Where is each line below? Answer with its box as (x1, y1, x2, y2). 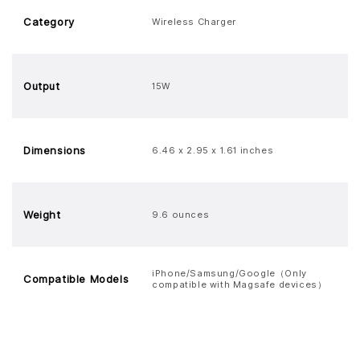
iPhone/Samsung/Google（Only (152, 268, 307, 279)
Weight (23, 208, 61, 221)
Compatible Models (23, 272, 129, 285)
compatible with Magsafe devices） (152, 279, 327, 290)
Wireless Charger (152, 16, 236, 27)
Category (23, 15, 75, 28)
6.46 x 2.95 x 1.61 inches (152, 145, 274, 156)
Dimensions (23, 144, 86, 157)
